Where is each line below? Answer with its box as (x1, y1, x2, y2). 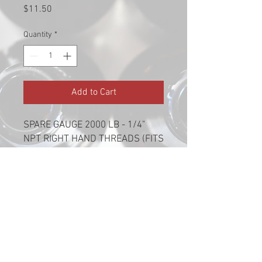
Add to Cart (71, 87, 116, 98)
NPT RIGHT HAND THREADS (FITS (23, 133, 164, 145)
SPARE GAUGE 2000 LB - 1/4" (23, 119, 145, 131)
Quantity (23, 30, 52, 40)
